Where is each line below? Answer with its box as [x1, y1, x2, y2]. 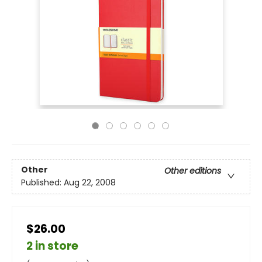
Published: [21, 177, 64, 189]
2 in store [26, 238, 78, 254]
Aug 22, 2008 [64, 177, 116, 189]
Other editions [164, 165, 221, 177]
